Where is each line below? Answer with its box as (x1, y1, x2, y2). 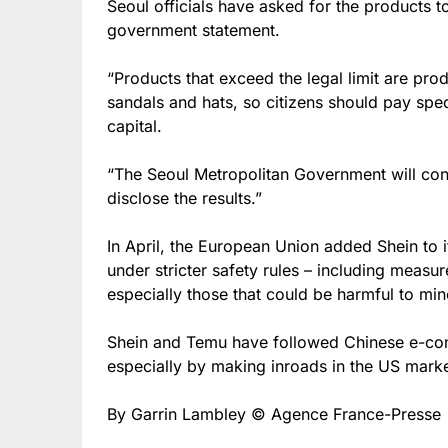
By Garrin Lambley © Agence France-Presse (107, 403, 441, 424)
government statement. (107, 19, 280, 40)
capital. (107, 115, 162, 136)
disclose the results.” (107, 187, 262, 208)
